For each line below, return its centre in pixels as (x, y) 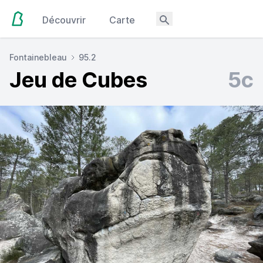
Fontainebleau (38, 57)
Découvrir (64, 20)
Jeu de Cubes (78, 80)
